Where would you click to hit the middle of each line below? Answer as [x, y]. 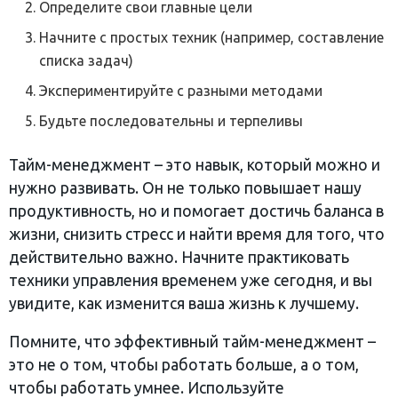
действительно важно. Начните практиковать [179, 257]
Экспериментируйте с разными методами [181, 90]
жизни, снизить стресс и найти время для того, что [197, 234]
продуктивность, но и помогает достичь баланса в [196, 211]
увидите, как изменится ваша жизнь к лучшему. [184, 303]
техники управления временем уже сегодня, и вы [191, 280]
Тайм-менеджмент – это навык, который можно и [195, 164]
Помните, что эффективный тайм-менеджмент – [192, 342]
